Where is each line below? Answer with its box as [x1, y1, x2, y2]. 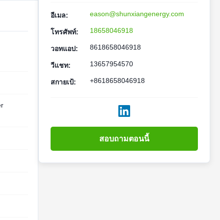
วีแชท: [51, 61, 71, 69]
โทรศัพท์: [51, 28, 79, 36]
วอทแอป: [51, 45, 78, 53]
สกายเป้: [51, 78, 76, 86]
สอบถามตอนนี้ [99, 135, 149, 143]
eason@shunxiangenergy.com [90, 10, 184, 18]
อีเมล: [51, 11, 68, 19]
